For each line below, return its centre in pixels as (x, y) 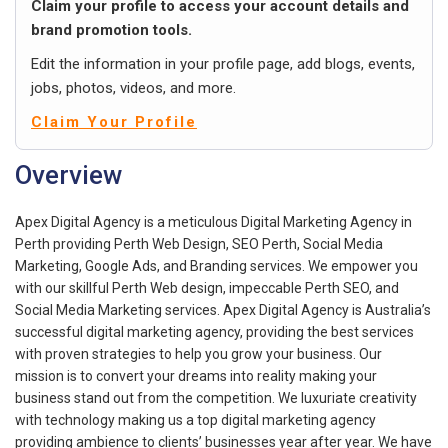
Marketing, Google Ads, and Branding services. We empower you (216, 265)
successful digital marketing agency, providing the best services (214, 331)
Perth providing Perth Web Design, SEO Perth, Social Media (199, 243)
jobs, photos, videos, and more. (133, 87)
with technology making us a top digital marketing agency (195, 419)
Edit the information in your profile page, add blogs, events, (223, 63)
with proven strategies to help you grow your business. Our (198, 353)
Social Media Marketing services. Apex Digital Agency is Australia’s (223, 309)
